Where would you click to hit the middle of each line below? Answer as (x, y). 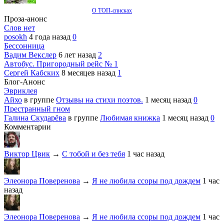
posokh (15, 37)
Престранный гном (37, 109)
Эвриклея (20, 91)
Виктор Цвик (27, 154)
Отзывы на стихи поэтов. (99, 100)
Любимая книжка (130, 118)
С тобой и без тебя (93, 154)
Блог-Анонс (24, 82)
